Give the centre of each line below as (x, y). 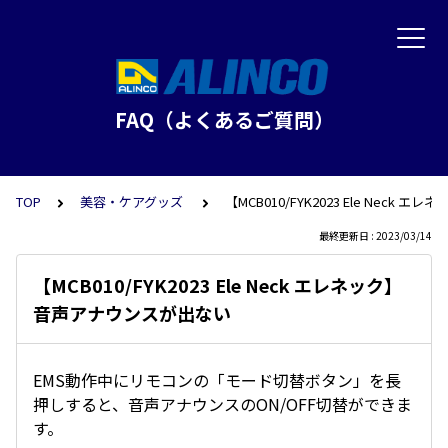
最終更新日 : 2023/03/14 (375, 235)
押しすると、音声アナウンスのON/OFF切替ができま (222, 404)
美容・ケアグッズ (133, 201)
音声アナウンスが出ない (132, 313)
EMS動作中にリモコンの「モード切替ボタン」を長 (217, 380)
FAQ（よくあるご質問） (224, 119)
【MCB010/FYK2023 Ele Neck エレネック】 (217, 285)
